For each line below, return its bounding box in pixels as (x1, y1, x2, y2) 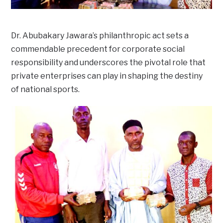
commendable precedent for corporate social (11, 44, 185, 54)
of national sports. (11, 84, 80, 94)
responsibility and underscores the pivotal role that (11, 57, 206, 67)
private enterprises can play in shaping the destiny (11, 71, 203, 81)
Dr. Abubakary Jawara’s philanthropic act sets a (11, 30, 189, 40)
